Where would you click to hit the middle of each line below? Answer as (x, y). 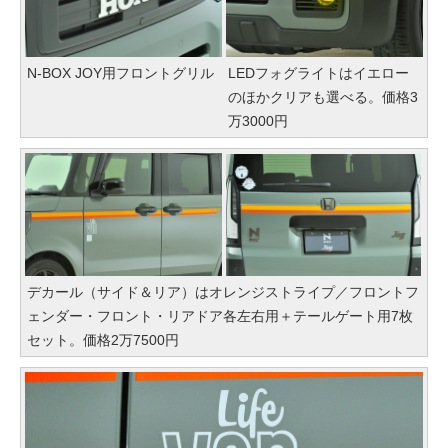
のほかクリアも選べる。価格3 (323, 97)
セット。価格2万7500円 (103, 340)
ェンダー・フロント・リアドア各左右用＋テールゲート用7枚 (220, 316)
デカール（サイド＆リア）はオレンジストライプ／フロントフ (223, 292)
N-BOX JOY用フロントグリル (120, 73)
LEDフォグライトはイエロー (318, 73)
